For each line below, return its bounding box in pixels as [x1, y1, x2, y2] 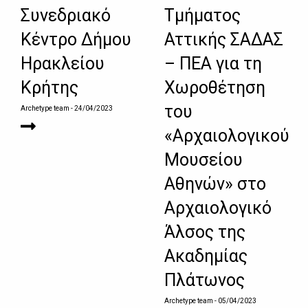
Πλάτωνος [164, 270, 245, 291]
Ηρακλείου [21, 54, 104, 74]
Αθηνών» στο [164, 174, 266, 195]
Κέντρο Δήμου [21, 30, 131, 50]
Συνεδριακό [21, 5, 111, 26]
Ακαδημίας [164, 246, 247, 267]
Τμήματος [164, 5, 241, 26]
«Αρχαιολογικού [164, 126, 289, 146]
